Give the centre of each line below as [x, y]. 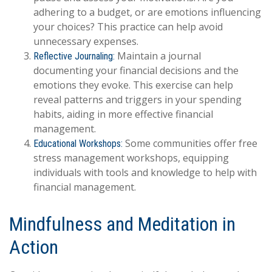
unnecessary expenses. [86, 41]
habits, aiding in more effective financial [123, 114]
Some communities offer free [190, 143]
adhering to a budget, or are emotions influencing [147, 12]
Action [34, 247]
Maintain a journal [158, 56]
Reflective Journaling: [74, 56]
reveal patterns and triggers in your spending [138, 99]
